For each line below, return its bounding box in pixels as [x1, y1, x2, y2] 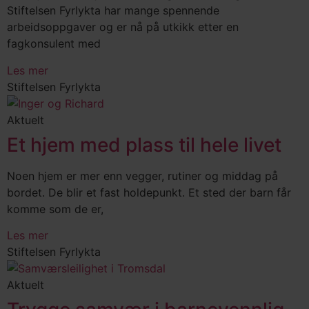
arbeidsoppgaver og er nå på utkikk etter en [7, 20, 239, 34]
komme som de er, [7, 201, 103, 216]
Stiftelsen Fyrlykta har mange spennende [7, 3, 219, 18]
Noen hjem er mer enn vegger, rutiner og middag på [7, 168, 278, 183]
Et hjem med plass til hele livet [7, 132, 281, 157]
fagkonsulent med [7, 37, 101, 51]
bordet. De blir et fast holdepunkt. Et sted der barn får [7, 185, 291, 199]
